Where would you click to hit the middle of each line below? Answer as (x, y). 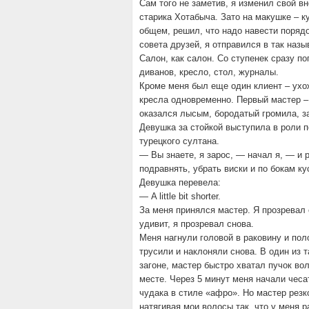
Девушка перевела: (180, 182)
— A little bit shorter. (180, 196)
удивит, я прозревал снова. (197, 224)
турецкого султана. (179, 141)
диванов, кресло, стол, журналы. (209, 72)
